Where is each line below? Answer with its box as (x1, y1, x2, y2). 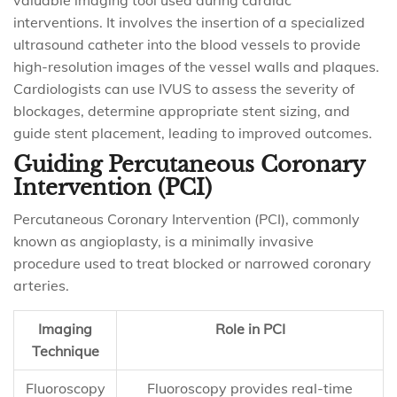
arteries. (13, 276, 69, 294)
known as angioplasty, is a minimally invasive (13, 232, 314, 250)
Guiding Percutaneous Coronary (13, 152, 364, 177)
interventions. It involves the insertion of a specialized (13, 13, 365, 31)
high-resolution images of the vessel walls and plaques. (13, 58, 379, 75)
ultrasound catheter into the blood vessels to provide (13, 35, 361, 53)
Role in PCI (214, 320, 285, 338)
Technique (31, 342, 99, 360)
